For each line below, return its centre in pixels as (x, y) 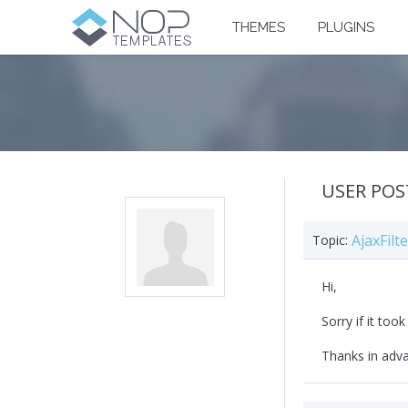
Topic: (330, 240)
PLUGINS (346, 27)
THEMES (259, 27)
